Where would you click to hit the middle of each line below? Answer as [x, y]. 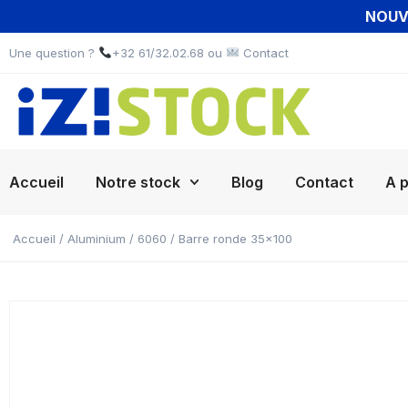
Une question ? [54, 52]
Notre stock [138, 182]
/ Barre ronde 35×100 [229, 239]
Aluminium [97, 239]
